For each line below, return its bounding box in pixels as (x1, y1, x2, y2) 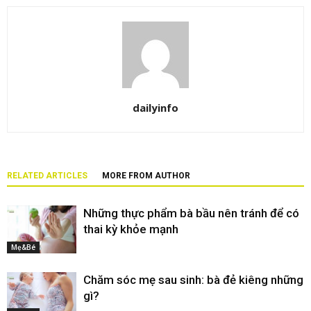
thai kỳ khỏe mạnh (83, 222, 178, 236)
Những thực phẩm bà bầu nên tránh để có (83, 206, 299, 220)
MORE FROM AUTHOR (102, 171, 190, 180)
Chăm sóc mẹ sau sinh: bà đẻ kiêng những (83, 273, 303, 287)
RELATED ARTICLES (7, 171, 87, 180)
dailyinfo (133, 101, 178, 115)
